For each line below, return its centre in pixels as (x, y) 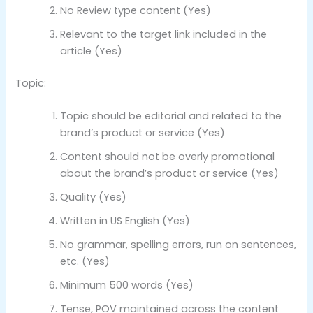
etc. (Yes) (85, 262)
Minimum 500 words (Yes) (127, 285)
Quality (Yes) (94, 197)
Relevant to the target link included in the (164, 35)
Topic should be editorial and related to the (171, 116)
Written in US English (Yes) (125, 221)
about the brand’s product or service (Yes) (170, 174)
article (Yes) (92, 51)
